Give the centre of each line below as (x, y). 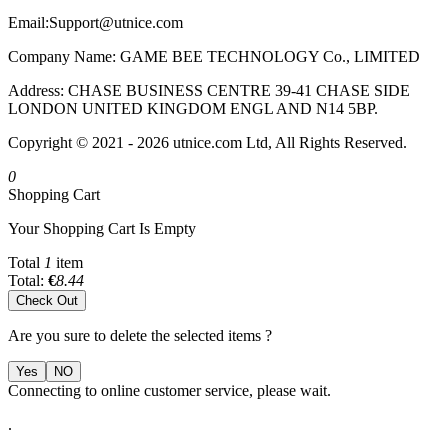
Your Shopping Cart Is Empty (102, 228)
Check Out (47, 300)
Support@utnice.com (116, 22)
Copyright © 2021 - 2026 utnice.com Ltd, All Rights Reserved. (207, 142)
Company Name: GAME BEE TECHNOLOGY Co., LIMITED (214, 56)
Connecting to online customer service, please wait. (169, 390)
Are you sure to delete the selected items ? (140, 335)
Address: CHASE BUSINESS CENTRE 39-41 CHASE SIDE (209, 90)
